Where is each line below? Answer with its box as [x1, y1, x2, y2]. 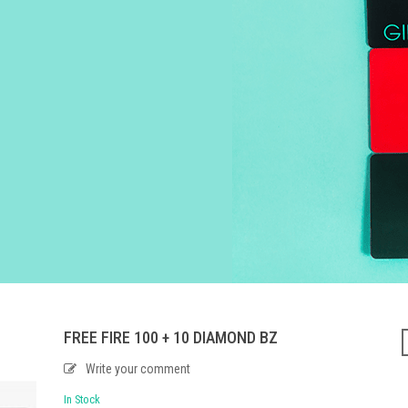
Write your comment [86, 361, 191, 376]
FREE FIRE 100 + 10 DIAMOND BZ [64, 327, 279, 347]
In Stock [64, 392, 101, 406]
